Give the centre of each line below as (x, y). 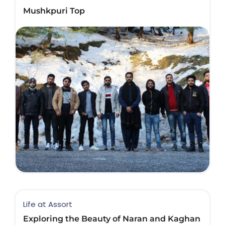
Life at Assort (48, 204)
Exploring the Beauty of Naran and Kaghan (112, 219)
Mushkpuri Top (54, 11)
